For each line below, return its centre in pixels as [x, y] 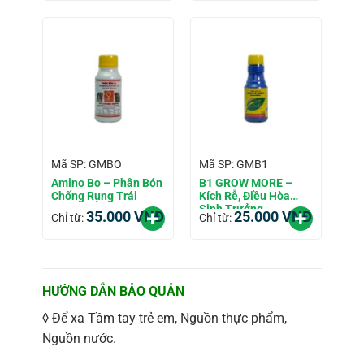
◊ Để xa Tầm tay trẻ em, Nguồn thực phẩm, [164, 318]
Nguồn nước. [79, 338]
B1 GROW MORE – [245, 182]
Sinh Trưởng [231, 208]
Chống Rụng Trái [94, 195]
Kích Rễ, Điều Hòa [244, 195]
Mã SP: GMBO [86, 165]
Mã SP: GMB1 [233, 165]
